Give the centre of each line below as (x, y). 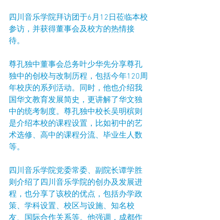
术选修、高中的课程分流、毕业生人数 (76, 136)
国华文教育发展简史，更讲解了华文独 (76, 100)
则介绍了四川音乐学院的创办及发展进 (76, 183)
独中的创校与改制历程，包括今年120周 (78, 77)
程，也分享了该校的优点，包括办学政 (76, 195)
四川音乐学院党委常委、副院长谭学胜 (76, 171)
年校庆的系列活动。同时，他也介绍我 (76, 89)
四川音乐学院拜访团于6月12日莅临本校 (78, 18)
